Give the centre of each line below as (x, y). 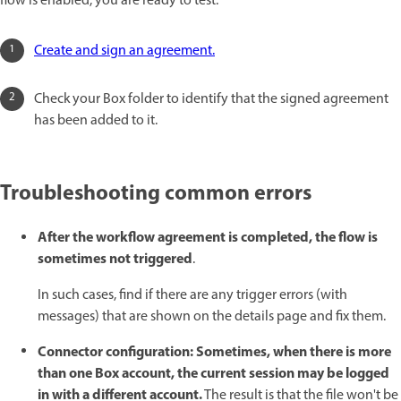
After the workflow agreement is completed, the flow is (208, 239)
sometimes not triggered (115, 260)
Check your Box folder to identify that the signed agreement (211, 100)
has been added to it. (96, 121)
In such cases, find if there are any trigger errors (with (192, 296)
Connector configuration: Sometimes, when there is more (214, 352)
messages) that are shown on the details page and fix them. (212, 317)
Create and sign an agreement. (124, 51)
